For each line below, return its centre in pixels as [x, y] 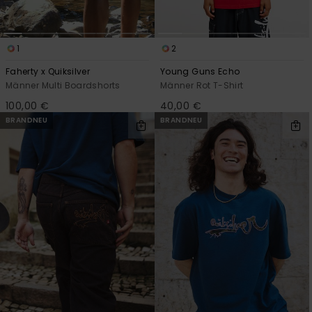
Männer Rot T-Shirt [202, 85]
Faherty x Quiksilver [48, 71]
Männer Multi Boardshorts [63, 85]
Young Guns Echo [200, 71]
